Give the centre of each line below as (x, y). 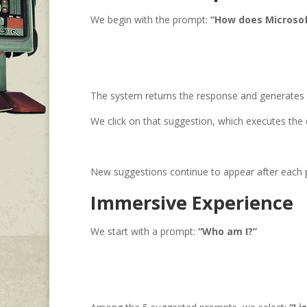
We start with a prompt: (144, 232)
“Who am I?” (228, 232)
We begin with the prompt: (150, 20)
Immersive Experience (192, 203)
